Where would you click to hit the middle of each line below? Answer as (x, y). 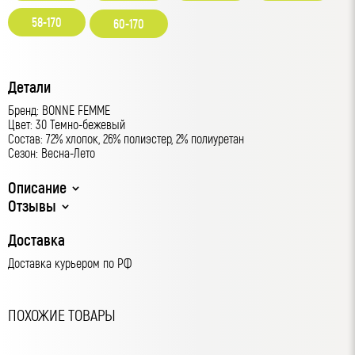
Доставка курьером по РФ (70, 263)
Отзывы (32, 206)
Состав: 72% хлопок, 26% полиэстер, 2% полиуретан (126, 139)
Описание (37, 187)
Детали (29, 87)
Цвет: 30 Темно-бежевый (67, 124)
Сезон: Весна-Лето (52, 153)
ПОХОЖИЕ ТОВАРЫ (62, 315)
